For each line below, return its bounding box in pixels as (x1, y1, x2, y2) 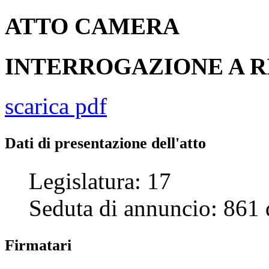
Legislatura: (29, 168, 147, 194)
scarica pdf (5, 92, 107, 119)
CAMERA (74, 13, 180, 40)
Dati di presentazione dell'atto (5, 134, 206, 152)
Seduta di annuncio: (29, 195, 223, 221)
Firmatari (5, 236, 71, 254)
